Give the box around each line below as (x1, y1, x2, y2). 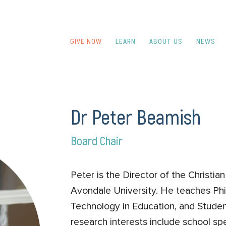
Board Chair (71, 133, 123, 148)
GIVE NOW (70, 36, 102, 45)
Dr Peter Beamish (71, 104, 201, 129)
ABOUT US (149, 36, 183, 45)
